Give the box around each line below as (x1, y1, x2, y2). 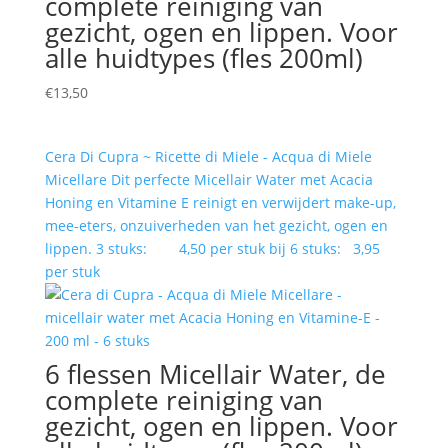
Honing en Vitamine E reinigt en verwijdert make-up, (44, 193, 396, 213)
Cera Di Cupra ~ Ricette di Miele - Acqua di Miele (44, 147, 372, 167)
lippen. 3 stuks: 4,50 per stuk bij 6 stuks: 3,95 (44, 239, 380, 259)
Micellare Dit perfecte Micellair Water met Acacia (44, 170, 373, 190)
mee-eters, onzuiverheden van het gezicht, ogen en (44, 216, 388, 236)
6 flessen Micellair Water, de (44, 356, 386, 393)
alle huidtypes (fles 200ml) (44, 40, 363, 77)
